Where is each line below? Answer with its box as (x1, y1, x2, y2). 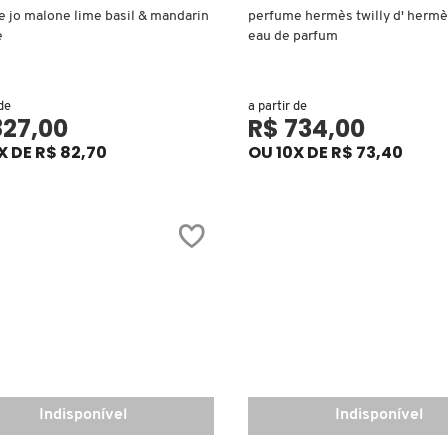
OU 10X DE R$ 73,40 (247, 140, 403, 164)
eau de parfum (247, 28, 338, 44)
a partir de (247, 99, 307, 113)
